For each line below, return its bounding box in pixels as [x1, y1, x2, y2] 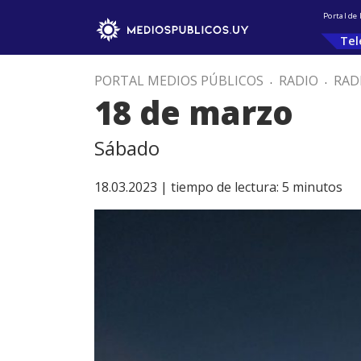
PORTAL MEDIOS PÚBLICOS [94, 72, 263, 89]
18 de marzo [94, 90, 293, 135]
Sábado [94, 135, 160, 161]
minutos [293, 178, 342, 196]
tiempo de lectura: [171, 178, 279, 196]
